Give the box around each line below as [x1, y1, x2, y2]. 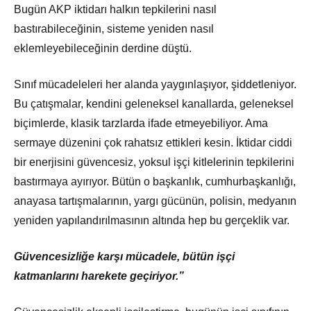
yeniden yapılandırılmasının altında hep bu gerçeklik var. [14, 215, 289, 227]
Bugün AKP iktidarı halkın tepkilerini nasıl [14, 3, 217, 16]
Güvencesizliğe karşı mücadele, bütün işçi [14, 251, 235, 263]
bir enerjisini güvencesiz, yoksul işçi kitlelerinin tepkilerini [14, 156, 294, 169]
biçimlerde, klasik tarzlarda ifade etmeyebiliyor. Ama [14, 117, 268, 130]
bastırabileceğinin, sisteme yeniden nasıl [14, 23, 214, 35]
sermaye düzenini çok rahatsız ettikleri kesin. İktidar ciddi [14, 137, 292, 149]
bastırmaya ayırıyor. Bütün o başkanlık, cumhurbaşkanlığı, [14, 176, 296, 188]
